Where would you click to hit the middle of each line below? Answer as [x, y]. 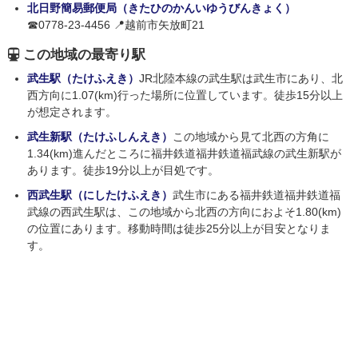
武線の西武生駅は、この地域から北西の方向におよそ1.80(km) [184, 212]
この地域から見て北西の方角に [251, 137]
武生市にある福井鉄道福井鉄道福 [257, 195]
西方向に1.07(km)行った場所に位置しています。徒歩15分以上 [185, 95]
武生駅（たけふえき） [83, 79]
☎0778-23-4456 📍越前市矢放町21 [116, 25]
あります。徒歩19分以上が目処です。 [123, 171]
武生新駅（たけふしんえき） [100, 137]
